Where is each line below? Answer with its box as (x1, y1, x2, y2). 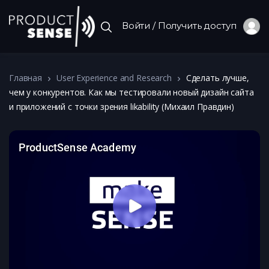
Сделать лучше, (186, 72, 249, 84)
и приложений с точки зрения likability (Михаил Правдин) (9, 101, 234, 113)
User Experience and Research (56, 72, 172, 84)
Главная (9, 72, 42, 84)
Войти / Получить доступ (121, 19, 243, 31)
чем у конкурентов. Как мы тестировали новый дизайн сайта (9, 86, 254, 98)
